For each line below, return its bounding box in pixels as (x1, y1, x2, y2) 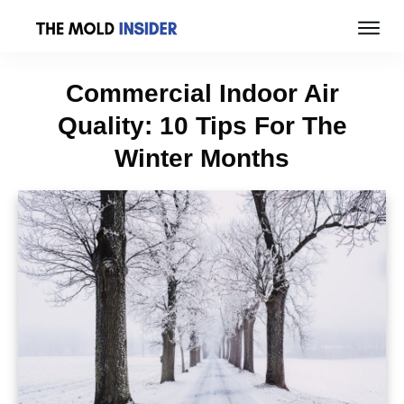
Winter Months (115, 144, 289, 173)
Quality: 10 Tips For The (57, 112, 347, 141)
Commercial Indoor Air (65, 79, 339, 108)
